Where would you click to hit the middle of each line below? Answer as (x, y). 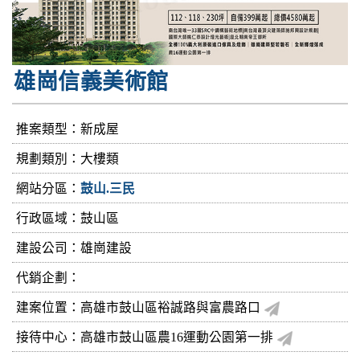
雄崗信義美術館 (91, 82)
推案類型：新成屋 (67, 129)
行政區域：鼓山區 (67, 218)
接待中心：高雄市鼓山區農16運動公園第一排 (146, 337)
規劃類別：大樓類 (67, 158)
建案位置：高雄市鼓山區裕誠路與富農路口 (140, 307)
